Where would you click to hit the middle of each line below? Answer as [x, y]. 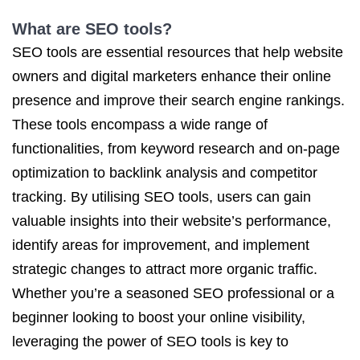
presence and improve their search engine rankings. [178, 100]
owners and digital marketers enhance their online [172, 76]
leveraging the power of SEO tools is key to [150, 342]
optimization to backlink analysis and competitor [165, 173]
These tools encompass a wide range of [140, 125]
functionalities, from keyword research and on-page [176, 149]
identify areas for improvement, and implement [161, 245]
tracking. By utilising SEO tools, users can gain [162, 197]
